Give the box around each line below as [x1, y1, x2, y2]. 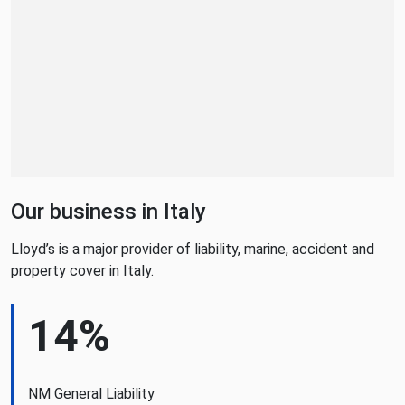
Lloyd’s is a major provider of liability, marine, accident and [11, 240, 374, 258]
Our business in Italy [11, 199, 206, 224]
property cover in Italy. [11, 262, 154, 279]
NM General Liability [28, 385, 155, 402]
